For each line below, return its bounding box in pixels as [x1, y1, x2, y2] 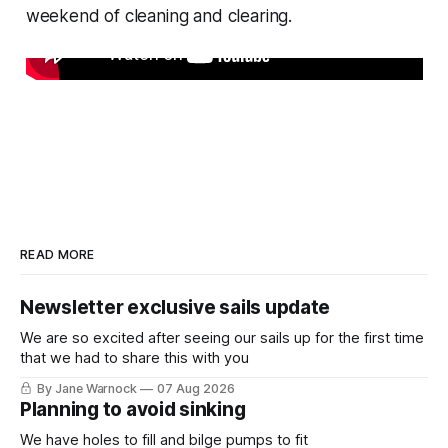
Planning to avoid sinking [20, 398, 246, 422]
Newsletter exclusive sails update [20, 296, 331, 320]
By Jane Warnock [36, 381, 138, 397]
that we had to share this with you [20, 349, 249, 368]
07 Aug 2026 [157, 381, 235, 397]
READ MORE [20, 247, 95, 263]
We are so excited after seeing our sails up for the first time [20, 329, 424, 348]
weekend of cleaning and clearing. [25, 6, 293, 27]
